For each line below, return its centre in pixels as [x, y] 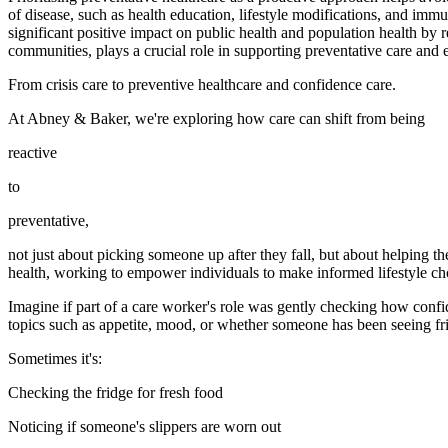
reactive [32, 152]
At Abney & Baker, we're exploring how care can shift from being [216, 118]
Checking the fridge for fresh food [115, 392]
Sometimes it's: [55, 358]
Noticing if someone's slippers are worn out [144, 426]
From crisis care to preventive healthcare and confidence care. [202, 84]
